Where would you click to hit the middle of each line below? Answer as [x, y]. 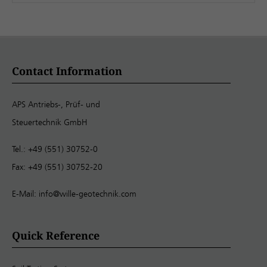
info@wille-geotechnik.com [88, 193]
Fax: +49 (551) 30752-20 [57, 167]
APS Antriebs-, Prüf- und [56, 104]
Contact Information [67, 71]
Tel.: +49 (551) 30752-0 [55, 149]
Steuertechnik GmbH [49, 122]
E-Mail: [25, 193]
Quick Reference [56, 235]
